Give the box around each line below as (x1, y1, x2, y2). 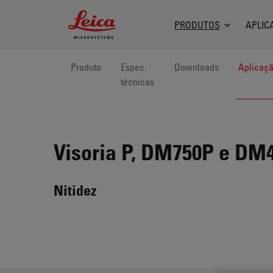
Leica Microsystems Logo (68, 10, 184, 23)
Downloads (174, 61, 219, 73)
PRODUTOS (174, 18, 221, 31)
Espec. (121, 61, 147, 73)
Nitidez (54, 181, 96, 199)
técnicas (121, 76, 154, 88)
